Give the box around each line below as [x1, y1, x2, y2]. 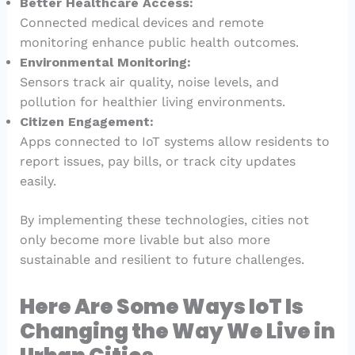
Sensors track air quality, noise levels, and [19, 74, 279, 90]
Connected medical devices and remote [19, 15, 264, 31]
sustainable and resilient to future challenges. [19, 252, 304, 268]
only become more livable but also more [19, 232, 270, 248]
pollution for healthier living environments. [19, 94, 285, 110]
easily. [19, 174, 56, 189]
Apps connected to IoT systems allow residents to [19, 134, 330, 150]
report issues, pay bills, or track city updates [19, 154, 296, 170]
